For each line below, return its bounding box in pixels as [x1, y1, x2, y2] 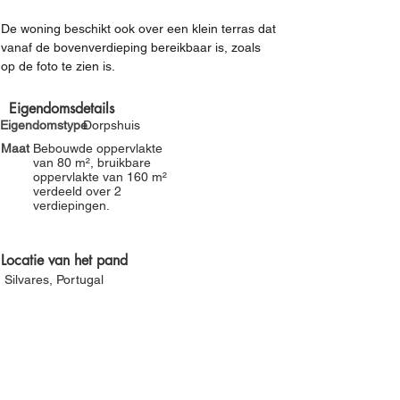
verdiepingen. [33, 198, 110, 212]
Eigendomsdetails [9, 99, 114, 118]
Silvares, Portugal [4, 272, 104, 287]
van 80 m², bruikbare [33, 155, 151, 170]
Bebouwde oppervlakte [33, 141, 162, 155]
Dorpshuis [83, 118, 140, 132]
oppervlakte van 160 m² [33, 170, 167, 184]
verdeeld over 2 [33, 184, 121, 198]
